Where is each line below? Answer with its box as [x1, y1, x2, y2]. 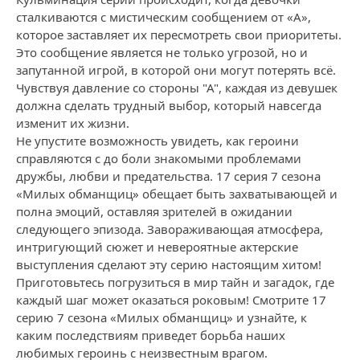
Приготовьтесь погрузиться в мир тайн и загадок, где [16, 274, 334, 290]
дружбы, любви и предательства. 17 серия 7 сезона [16, 168, 321, 184]
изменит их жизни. [16, 115, 129, 131]
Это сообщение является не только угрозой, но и [16, 44, 308, 60]
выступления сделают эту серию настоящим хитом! [16, 256, 321, 272]
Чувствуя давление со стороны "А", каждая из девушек [16, 80, 337, 96]
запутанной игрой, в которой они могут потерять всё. [16, 62, 336, 78]
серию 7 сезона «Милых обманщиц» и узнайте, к [16, 309, 307, 325]
